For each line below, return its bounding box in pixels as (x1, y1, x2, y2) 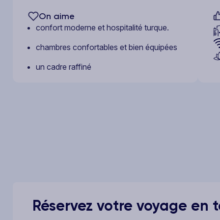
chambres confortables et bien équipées (36, 42, 177, 52)
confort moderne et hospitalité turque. (36, 22, 169, 32)
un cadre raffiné (36, 61, 91, 72)
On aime (39, 10, 75, 22)
